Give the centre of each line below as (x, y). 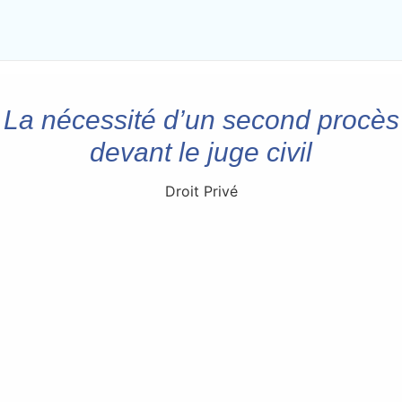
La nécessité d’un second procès (201, 120)
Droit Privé (201, 192)
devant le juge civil (201, 153)
